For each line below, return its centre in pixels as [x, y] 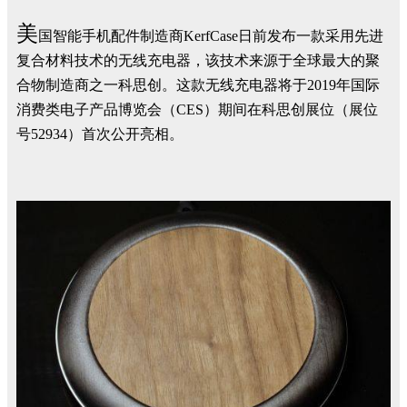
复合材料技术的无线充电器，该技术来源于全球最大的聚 [198, 60]
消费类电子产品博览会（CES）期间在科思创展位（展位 [197, 109]
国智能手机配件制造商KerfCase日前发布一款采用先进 [211, 36]
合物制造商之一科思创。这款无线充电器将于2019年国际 [198, 85]
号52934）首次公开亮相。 [100, 134]
